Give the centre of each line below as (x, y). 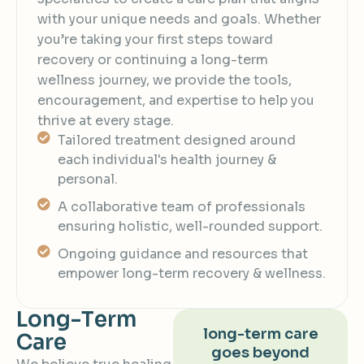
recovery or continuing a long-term (153, 60)
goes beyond (261, 353)
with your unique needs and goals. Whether (179, 19)
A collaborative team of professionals (182, 207)
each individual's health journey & (167, 160)
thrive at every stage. (106, 121)
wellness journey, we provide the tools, (165, 80)
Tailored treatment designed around (177, 141)
